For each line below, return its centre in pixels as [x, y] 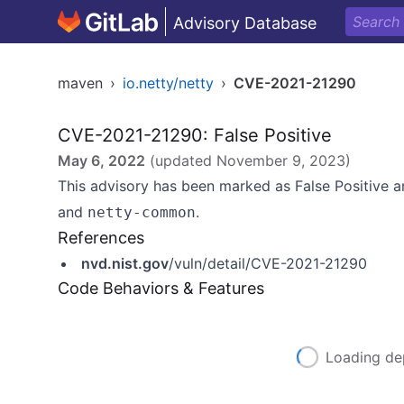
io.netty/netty [168, 83]
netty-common [142, 212]
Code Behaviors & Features [161, 288]
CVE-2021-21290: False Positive [195, 135]
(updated [181, 161]
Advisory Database [245, 23]
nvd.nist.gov [125, 263]
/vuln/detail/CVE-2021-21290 [268, 263]
